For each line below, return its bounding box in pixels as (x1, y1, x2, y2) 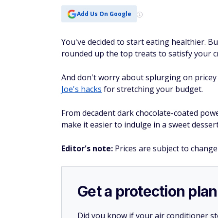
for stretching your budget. (102, 84, 203, 94)
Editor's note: (61, 143, 115, 154)
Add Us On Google (76, 9, 131, 18)
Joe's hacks (61, 84, 102, 94)
